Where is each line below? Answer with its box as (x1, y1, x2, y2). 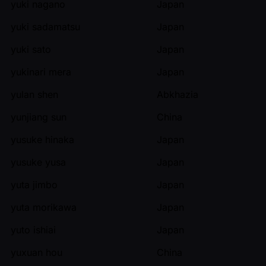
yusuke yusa (11, 156, 66, 168)
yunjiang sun (11, 110, 66, 123)
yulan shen (11, 88, 58, 100)
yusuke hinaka (11, 133, 74, 145)
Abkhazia (157, 88, 198, 100)
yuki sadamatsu (11, 20, 80, 33)
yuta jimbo (11, 178, 58, 191)
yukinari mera (11, 65, 71, 78)
